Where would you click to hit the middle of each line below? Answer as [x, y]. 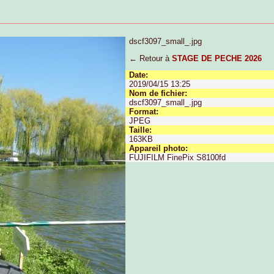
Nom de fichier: [158, 94]
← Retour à [151, 58]
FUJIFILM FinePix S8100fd [178, 158]
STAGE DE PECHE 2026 [217, 58]
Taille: [141, 130]
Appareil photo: [159, 149]
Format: [144, 112]
